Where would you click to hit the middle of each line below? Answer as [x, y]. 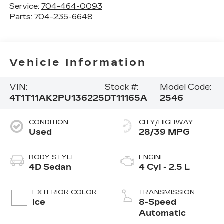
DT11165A [126, 98]
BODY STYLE [52, 158]
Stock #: [121, 87]
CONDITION [48, 123]
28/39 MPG [164, 132]
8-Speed [158, 202]
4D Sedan [50, 167]
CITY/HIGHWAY [166, 123]
